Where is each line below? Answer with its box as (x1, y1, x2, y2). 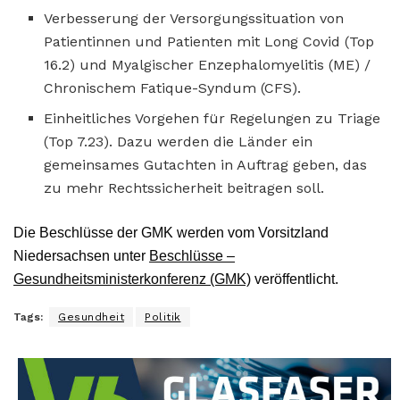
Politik (145, 310, 181, 323)
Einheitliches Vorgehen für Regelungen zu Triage (44, 109, 381, 127)
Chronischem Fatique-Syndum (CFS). (44, 79, 302, 96)
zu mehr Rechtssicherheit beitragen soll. (44, 179, 325, 196)
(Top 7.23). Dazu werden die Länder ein (44, 132, 313, 150)
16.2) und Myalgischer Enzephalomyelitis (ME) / (44, 55, 371, 73)
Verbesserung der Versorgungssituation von (44, 9, 345, 27)
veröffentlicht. (251, 271, 342, 287)
